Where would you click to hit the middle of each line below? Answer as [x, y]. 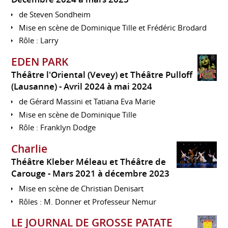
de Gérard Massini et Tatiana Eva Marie [87, 102]
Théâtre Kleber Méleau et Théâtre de [89, 162]
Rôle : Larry [39, 40]
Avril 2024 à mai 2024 [108, 86]
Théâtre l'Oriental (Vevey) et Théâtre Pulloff [102, 75]
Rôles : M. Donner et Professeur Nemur [88, 201]
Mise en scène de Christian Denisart [81, 189]
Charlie [30, 148]
